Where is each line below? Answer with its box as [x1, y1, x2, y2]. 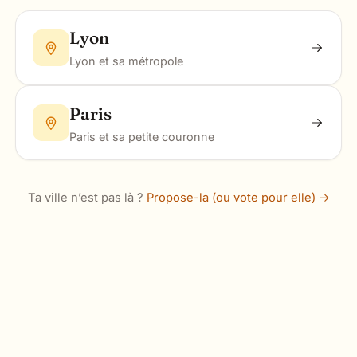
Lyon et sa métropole [69, 54, 183, 69]
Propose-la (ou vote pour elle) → [146, 190, 330, 206]
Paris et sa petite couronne [69, 129, 214, 143]
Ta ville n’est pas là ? [27, 190, 147, 206]
